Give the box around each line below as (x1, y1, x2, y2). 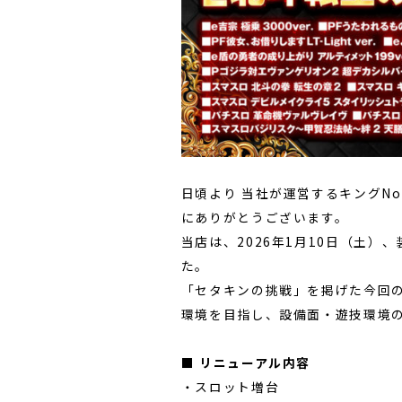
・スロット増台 (180, 377, 280, 396)
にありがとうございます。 (180, 207, 349, 226)
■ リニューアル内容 (180, 353, 311, 371)
